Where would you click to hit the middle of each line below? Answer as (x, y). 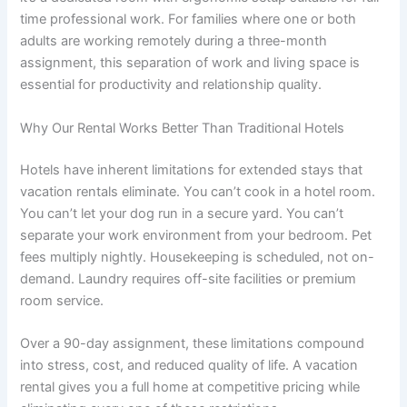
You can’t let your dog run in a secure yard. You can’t (182, 213)
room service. (62, 300)
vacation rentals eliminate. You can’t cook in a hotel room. (198, 191)
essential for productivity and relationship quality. (171, 85)
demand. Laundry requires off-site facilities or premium (189, 278)
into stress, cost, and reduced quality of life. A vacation (189, 365)
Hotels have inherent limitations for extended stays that (192, 169)
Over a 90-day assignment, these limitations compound (193, 343)
